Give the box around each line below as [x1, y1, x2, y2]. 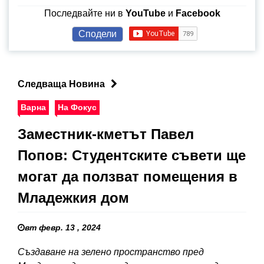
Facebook [175, 8, 220, 19]
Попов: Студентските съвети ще [18, 147, 246, 164]
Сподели [78, 29, 117, 39]
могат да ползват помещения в [18, 169, 237, 185]
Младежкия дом [18, 190, 129, 206]
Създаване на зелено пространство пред [18, 247, 204, 258]
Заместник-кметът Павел [18, 126, 194, 143]
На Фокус [58, 103, 97, 113]
